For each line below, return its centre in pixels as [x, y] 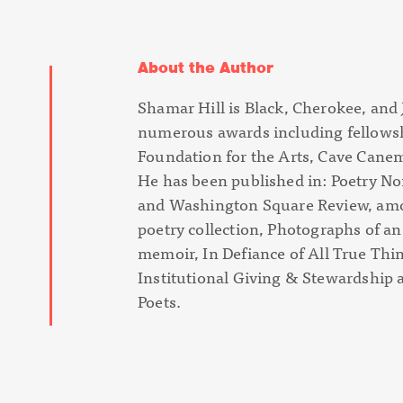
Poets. [160, 301]
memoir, [170, 253]
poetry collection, [203, 228]
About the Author [206, 68]
